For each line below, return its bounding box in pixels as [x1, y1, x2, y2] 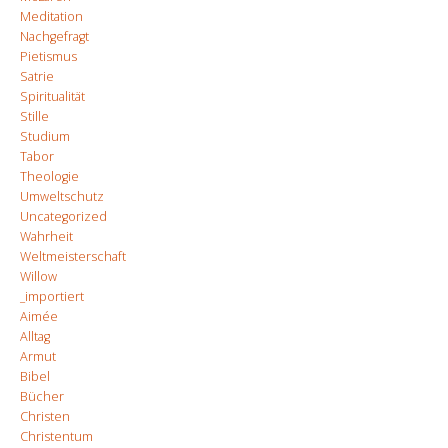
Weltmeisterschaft [20, 247, 126, 265]
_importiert [20, 287, 84, 305]
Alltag [20, 327, 50, 345]
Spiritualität [20, 87, 85, 105]
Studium [20, 127, 70, 145]
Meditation [20, 7, 83, 25]
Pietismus [20, 47, 77, 65]
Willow [20, 267, 57, 285]
